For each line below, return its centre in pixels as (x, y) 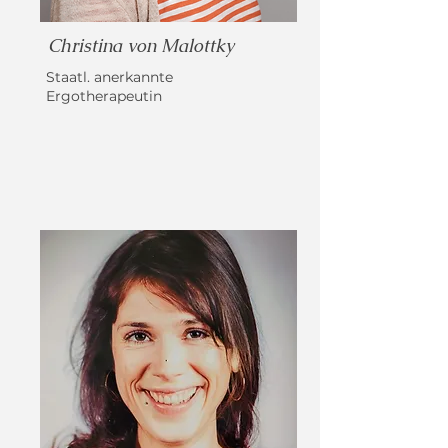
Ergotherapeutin (106, 96)
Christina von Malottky (141, 45)
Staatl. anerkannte (109, 77)
